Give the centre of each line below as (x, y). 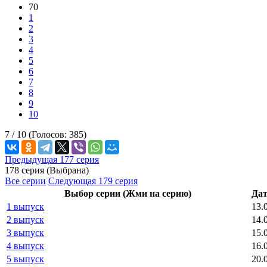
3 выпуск (25, 232)
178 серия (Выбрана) (47, 170)
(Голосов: (49, 134)
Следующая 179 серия (93, 181)
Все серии (25, 181)
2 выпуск (25, 219)
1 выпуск (25, 206)
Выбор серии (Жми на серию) (128, 193)
